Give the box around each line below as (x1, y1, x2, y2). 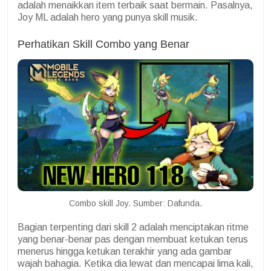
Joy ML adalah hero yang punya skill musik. (18, 11, 200, 22)
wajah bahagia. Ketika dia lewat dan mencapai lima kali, (18, 258, 253, 269)
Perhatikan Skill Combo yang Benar (18, 38, 189, 50)
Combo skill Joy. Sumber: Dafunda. (69, 198, 202, 209)
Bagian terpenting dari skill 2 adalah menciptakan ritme (18, 222, 249, 233)
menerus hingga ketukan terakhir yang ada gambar (18, 246, 232, 257)
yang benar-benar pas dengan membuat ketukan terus (18, 234, 248, 245)
